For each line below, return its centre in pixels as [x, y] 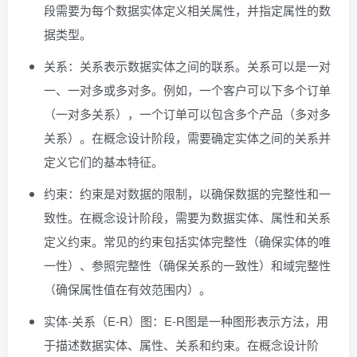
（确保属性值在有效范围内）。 [127, 289]
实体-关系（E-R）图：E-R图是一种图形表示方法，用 [186, 321]
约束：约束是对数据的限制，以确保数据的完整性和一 [187, 193]
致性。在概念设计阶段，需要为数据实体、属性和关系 [187, 217]
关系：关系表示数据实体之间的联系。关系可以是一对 [187, 66]
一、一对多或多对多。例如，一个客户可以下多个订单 [187, 90]
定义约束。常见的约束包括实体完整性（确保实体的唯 [187, 241]
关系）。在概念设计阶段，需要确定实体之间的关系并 [187, 137]
